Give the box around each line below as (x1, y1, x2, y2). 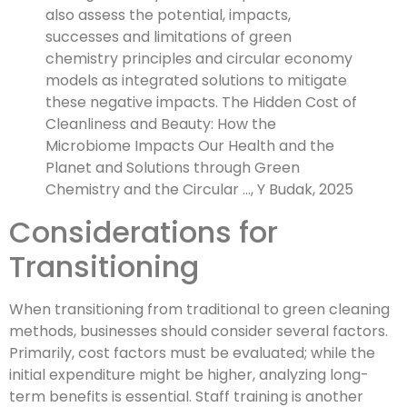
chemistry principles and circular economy (45, 48, 352, 70)
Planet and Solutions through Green (45, 157, 300, 179)
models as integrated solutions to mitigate (45, 70, 347, 92)
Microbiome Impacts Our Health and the (45, 135, 334, 157)
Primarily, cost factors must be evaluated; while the (9, 342, 375, 364)
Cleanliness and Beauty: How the (45, 114, 276, 135)
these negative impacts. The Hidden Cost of (45, 92, 357, 114)
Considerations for (9, 212, 278, 253)
